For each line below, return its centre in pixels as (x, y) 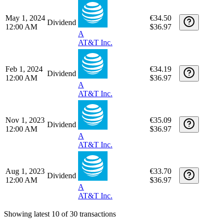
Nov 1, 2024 (25, 30)
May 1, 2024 (25, 133)
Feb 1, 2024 (24, 184)
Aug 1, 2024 (25, 82)
